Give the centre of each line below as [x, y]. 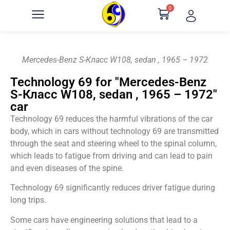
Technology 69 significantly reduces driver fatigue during [113, 188]
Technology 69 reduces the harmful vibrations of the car [111, 119]
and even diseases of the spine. [67, 168]
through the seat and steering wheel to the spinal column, [113, 143]
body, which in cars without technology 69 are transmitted [114, 131]
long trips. [28, 200]
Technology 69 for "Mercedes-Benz [108, 82]
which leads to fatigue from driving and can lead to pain [111, 156]
